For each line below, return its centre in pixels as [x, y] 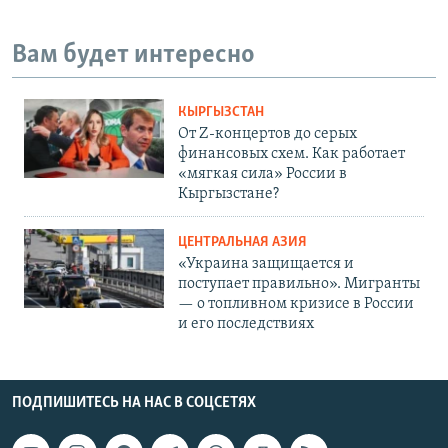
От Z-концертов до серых [267, 133]
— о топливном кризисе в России [296, 303]
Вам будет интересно [133, 56]
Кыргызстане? [228, 193]
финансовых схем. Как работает [291, 153]
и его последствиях [246, 323]
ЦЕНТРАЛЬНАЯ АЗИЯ [242, 242]
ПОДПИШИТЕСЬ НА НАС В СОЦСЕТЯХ [134, 402]
